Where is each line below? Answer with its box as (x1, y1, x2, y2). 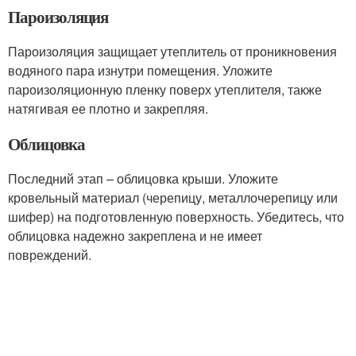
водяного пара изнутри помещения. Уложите (8, 61, 273, 79)
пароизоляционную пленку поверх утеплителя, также (8, 80, 322, 99)
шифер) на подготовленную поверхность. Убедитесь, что (8, 207, 344, 226)
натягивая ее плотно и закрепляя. (8, 99, 208, 118)
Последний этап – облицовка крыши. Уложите (8, 169, 278, 188)
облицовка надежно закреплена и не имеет (8, 226, 262, 245)
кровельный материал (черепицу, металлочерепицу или (8, 188, 338, 207)
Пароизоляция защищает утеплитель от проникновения (8, 42, 337, 60)
